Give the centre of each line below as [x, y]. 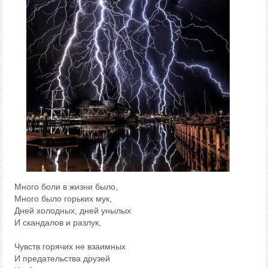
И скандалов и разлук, [58, 223]
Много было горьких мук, [63, 199]
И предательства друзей [63, 258]
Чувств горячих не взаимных [70, 246]
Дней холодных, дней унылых [73, 211]
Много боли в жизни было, [66, 187]
